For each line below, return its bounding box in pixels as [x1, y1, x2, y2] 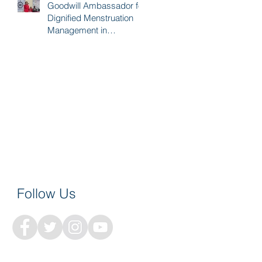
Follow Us [17, 185, 76, 202]
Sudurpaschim [47, 36, 104, 48]
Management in [47, 24, 107, 36]
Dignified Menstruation [47, 12, 133, 23]
